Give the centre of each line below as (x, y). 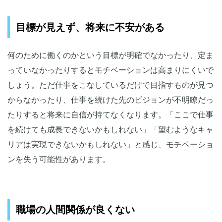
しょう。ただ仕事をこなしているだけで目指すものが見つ (111, 85)
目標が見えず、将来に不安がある (90, 28)
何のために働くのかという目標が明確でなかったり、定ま (111, 55)
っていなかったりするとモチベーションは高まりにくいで (111, 70)
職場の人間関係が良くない (75, 210)
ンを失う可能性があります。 (59, 160)
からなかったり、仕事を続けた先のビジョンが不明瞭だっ (111, 100)
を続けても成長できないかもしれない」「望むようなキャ (111, 130)
